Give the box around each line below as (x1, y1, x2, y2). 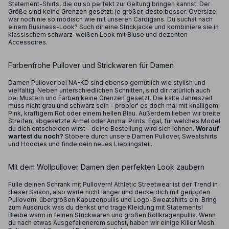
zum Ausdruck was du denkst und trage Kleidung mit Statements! (8, 203, 203, 211)
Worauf (196, 125, 219, 132)
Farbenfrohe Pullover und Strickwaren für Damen (8, 61, 174, 70)
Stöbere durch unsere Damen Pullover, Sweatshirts (63, 132, 217, 140)
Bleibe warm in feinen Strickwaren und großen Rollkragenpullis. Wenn (8, 211, 216, 219)
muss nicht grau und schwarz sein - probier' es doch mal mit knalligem (8, 102, 218, 109)
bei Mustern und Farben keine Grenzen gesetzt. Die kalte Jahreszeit (8, 94, 213, 102)
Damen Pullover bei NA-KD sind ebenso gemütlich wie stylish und (8, 79, 205, 86)
